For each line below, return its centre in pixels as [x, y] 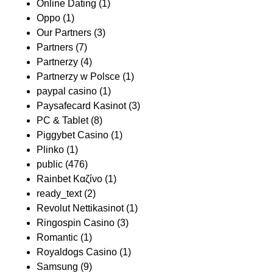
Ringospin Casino [76, 223]
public [50, 165]
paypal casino [67, 91]
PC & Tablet [62, 121]
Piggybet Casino [73, 135]
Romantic [57, 238]
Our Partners [64, 33]
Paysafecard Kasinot [81, 106]
